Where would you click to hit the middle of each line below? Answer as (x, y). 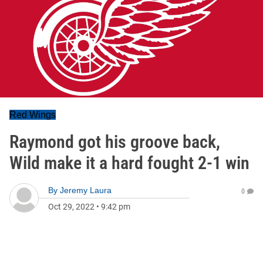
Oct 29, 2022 (71, 207)
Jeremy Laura (86, 190)
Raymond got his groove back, (115, 142)
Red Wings (33, 115)
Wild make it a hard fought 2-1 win (129, 163)
